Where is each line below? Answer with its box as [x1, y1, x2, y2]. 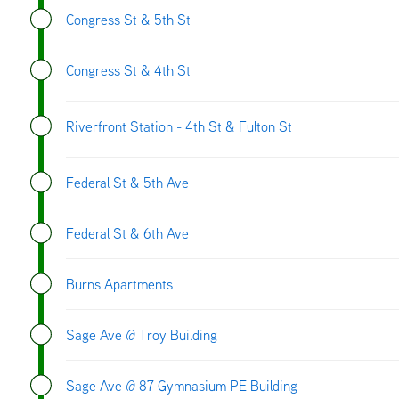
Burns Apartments [66, 274, 173, 293]
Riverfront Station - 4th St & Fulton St [66, 117, 292, 135]
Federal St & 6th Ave [66, 224, 189, 242]
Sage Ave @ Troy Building [66, 325, 217, 344]
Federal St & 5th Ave [66, 173, 189, 191]
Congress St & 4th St [66, 61, 191, 79]
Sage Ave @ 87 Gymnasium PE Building [66, 376, 297, 395]
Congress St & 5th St [66, 10, 191, 28]
